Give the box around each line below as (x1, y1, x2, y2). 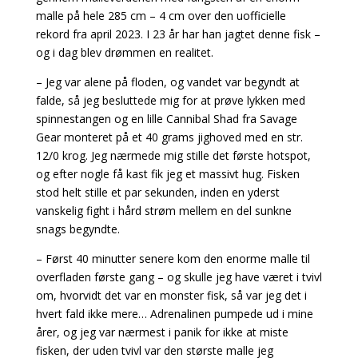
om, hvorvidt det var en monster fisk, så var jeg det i (35, 287, 307, 303)
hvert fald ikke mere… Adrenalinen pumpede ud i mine (35, 305, 313, 321)
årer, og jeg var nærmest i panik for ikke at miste (35, 324, 288, 340)
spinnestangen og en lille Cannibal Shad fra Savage (35, 110, 297, 126)
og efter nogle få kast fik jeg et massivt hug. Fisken (35, 165, 300, 181)
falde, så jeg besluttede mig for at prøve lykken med (35, 92, 305, 108)
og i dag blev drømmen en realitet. (35, 44, 213, 60)
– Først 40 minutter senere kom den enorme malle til (35, 250, 310, 266)
